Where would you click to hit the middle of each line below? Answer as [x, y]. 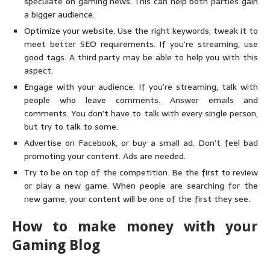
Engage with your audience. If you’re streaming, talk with [141, 87]
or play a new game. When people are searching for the [141, 186]
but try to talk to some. [71, 127]
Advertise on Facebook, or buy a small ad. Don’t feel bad [141, 143]
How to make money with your [135, 227]
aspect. [39, 71]
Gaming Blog [56, 245]
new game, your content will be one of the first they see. [137, 199]
